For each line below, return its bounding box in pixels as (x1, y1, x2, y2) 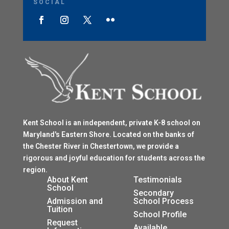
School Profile (133, 209, 187, 219)
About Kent (47, 174, 88, 185)
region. (22, 165, 48, 174)
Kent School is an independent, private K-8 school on (22, 118, 200, 127)
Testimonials (133, 174, 182, 185)
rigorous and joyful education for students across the (22, 153, 205, 162)
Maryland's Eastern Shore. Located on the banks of (22, 130, 194, 139)
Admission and (47, 196, 103, 206)
